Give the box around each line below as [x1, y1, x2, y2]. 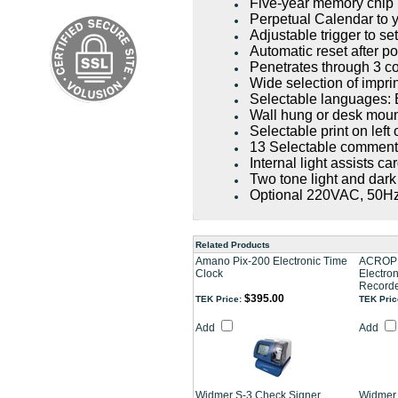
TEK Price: [195, 294, 242, 304]
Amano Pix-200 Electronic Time [195, 255, 347, 267]
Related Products [195, 240, 270, 250]
